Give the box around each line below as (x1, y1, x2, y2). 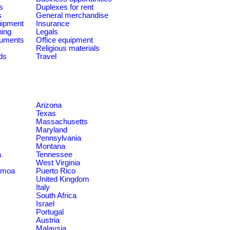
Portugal (36, 207, 64, 216)
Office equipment (36, 35, 93, 44)
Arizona (36, 101, 62, 109)
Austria (36, 216, 60, 224)
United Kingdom (36, 175, 89, 183)
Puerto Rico (36, 166, 75, 175)
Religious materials (36, 44, 100, 52)
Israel (36, 199, 54, 208)
